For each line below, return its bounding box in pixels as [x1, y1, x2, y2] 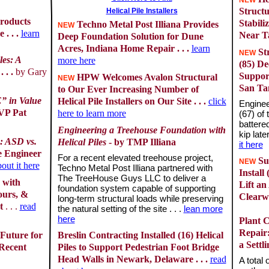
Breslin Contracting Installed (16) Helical [57, 230, 223, 240]
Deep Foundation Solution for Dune [57, 31, 204, 41]
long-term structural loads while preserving [57, 194, 223, 204]
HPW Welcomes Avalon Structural [74, 72, 217, 82]
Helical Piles [57, 137, 106, 147]
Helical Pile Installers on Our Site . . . [57, 96, 208, 106]
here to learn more [57, 108, 126, 118]
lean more [183, 204, 223, 214]
